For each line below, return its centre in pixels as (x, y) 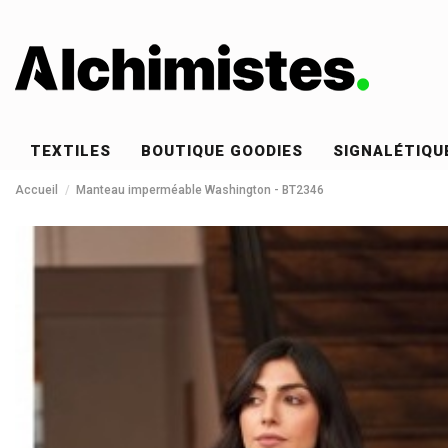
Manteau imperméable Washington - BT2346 (200, 190)
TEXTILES (71, 151)
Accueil (36, 190)
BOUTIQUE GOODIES (222, 151)
